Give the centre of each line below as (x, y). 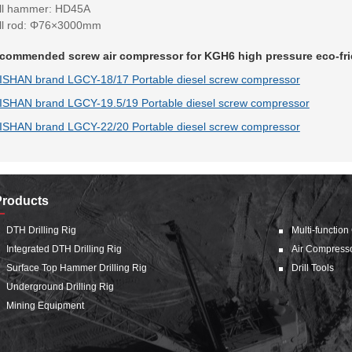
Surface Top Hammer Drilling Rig (76, 268)
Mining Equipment (45, 306)
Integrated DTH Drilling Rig (64, 249)
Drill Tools (313, 268)
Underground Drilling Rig (60, 287)
